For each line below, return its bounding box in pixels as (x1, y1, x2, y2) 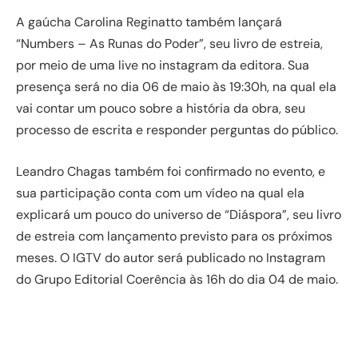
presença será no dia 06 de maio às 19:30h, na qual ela (16, 78, 336, 95)
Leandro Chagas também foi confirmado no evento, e (16, 162, 325, 180)
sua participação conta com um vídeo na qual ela (16, 184, 304, 201)
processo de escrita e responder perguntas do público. (16, 121, 338, 138)
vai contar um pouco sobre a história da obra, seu (16, 99, 305, 117)
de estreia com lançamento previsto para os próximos (16, 227, 332, 245)
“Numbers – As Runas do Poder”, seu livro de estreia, (16, 34, 323, 52)
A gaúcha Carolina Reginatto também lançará (16, 13, 282, 30)
